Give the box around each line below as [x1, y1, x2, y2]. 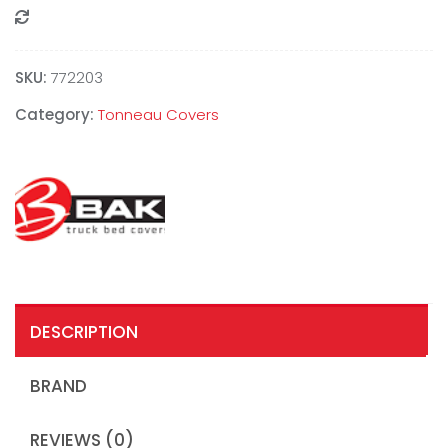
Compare [47, 12, 100, 26]
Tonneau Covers [98, 104, 219, 126]
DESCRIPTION [30, 320, 138, 345]
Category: [15, 104, 98, 126]
